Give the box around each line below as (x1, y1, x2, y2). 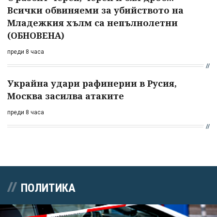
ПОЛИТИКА (21, 181, 76, 195)
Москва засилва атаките (7, 90, 124, 102)
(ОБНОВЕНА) (7, 29, 64, 41)
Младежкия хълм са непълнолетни (7, 16, 178, 29)
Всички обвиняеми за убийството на (7, 4, 184, 16)
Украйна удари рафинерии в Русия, (7, 77, 177, 89)
